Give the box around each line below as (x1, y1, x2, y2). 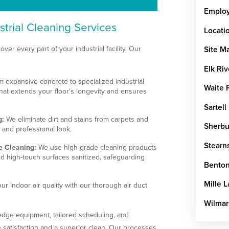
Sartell (203, 102, 226, 112)
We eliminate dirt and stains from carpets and (4, 115, 149, 124)
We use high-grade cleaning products (36, 143, 157, 152)
